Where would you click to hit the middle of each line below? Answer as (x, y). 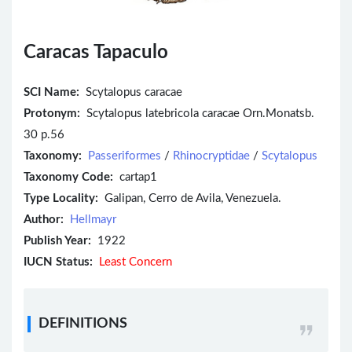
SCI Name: (51, 93)
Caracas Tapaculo (96, 53)
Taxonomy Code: (68, 178)
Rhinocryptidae (211, 156)
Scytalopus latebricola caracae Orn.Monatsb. (197, 114)
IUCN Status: (58, 262)
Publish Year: (57, 241)
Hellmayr (93, 220)
